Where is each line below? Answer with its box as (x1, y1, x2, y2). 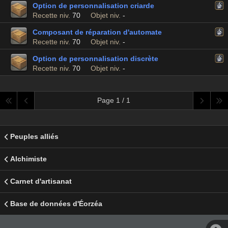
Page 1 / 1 (97, 96, 130, 104)
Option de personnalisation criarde (33, 2, 154, 10)
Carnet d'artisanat (10, 177, 72, 185)
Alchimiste (10, 155, 47, 163)
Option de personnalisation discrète (33, 54, 158, 63)
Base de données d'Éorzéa (10, 199, 102, 208)
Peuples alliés (10, 132, 59, 140)
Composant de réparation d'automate (33, 28, 162, 36)
